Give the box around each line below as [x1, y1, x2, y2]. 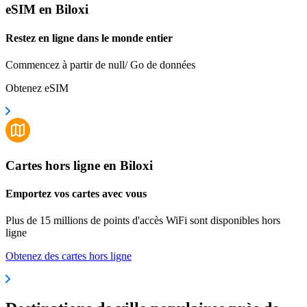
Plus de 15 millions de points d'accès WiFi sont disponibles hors [5, 214, 280, 227]
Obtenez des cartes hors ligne [5, 250, 132, 262]
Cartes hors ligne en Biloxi [5, 158, 153, 173]
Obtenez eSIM [5, 82, 69, 94]
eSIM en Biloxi [5, 2, 88, 17]
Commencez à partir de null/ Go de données [5, 58, 195, 71]
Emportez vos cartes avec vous [5, 187, 147, 199]
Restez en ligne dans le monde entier [5, 32, 173, 44]
